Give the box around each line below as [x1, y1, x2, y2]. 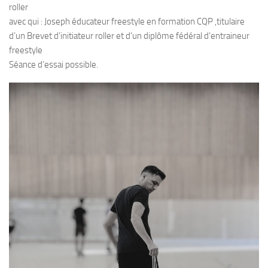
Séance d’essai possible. [9, 59, 98, 71]
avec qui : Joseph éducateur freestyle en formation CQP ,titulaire [9, 16, 245, 28]
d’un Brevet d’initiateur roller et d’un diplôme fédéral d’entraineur [9, 31, 249, 42]
